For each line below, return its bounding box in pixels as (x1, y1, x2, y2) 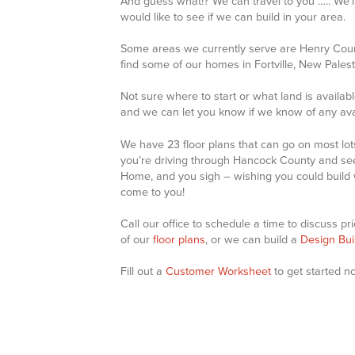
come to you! (120, 185, 185, 199)
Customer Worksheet (166, 264, 271, 278)
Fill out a (120, 264, 166, 278)
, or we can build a (205, 232, 300, 246)
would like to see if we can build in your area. (120, 10, 345, 25)
